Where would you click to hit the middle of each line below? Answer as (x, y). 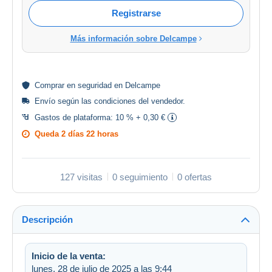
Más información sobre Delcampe (133, 38)
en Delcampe (136, 85)
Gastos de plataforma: (75, 117)
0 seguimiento (140, 177)
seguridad (95, 85)
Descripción (47, 219)
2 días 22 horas (90, 134)
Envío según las (64, 101)
